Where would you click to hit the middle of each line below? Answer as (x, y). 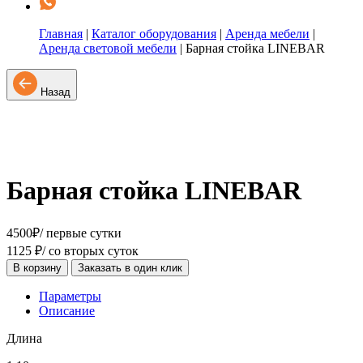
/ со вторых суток (90, 250)
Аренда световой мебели (108, 48)
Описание (67, 310)
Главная (61, 34)
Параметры (70, 296)
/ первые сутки (81, 233)
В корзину (37, 267)
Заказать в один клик (130, 267)
